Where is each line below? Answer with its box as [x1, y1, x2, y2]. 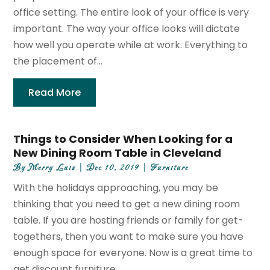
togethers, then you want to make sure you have [13, 230, 244, 244]
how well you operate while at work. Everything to [13, 38, 248, 52]
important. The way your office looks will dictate [13, 22, 240, 36]
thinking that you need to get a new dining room [13, 197, 240, 212]
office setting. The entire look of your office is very [13, 5, 250, 20]
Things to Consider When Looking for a [13, 131, 233, 147]
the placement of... [13, 54, 103, 69]
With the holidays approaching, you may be [13, 181, 219, 195]
